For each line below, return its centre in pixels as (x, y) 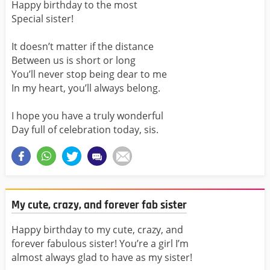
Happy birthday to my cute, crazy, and (97, 229)
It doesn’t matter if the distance (84, 47)
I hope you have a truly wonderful (87, 116)
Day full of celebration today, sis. (85, 130)
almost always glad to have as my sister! (102, 257)
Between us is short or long (74, 61)
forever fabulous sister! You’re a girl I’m (100, 243)
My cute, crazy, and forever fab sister (99, 206)
